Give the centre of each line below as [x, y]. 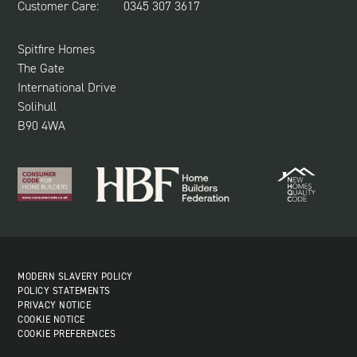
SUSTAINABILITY [60, 21]
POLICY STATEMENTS [64, 290]
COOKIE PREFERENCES [67, 333]
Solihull [37, 107]
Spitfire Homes [57, 49]
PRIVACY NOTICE [55, 305]
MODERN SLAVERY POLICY [75, 276]
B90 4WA [42, 126]
